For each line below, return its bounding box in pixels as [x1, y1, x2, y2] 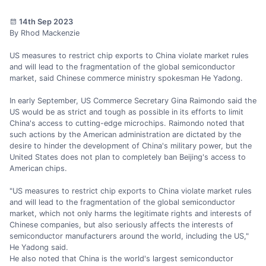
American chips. [9, 164, 67, 173]
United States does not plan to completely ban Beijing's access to [9, 153, 246, 162]
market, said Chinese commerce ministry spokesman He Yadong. [9, 74, 243, 83]
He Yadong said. [9, 243, 68, 252]
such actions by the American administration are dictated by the [9, 130, 241, 140]
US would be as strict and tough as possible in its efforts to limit [9, 107, 243, 117]
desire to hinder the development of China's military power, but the [9, 141, 252, 151]
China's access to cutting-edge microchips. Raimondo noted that [9, 119, 245, 128]
